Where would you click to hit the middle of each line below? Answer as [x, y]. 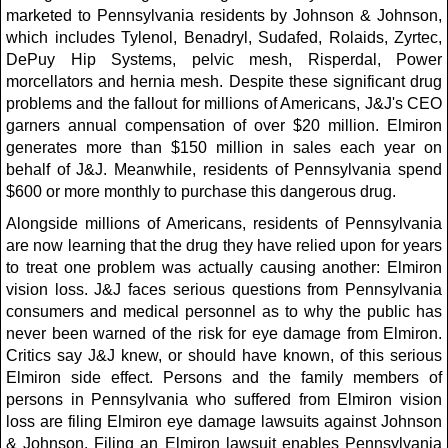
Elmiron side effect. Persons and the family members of [224, 377]
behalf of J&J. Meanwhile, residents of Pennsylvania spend [224, 169]
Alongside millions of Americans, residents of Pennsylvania [224, 223]
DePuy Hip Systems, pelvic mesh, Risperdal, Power [224, 59]
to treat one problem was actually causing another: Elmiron [224, 267]
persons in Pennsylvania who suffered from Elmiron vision [224, 399]
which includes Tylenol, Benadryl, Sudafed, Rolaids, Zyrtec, [224, 37]
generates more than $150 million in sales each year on [224, 147]
